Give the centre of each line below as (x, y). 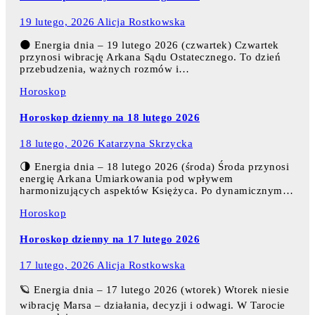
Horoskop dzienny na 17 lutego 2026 (110, 239)
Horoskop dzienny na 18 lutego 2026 (110, 117)
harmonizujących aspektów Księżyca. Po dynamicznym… (156, 190)
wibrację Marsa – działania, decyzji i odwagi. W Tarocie (153, 305)
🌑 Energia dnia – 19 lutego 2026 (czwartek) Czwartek (149, 45)
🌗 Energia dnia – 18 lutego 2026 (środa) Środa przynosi (154, 166)
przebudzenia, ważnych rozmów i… (105, 69)
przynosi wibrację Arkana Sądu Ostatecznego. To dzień (150, 57)
